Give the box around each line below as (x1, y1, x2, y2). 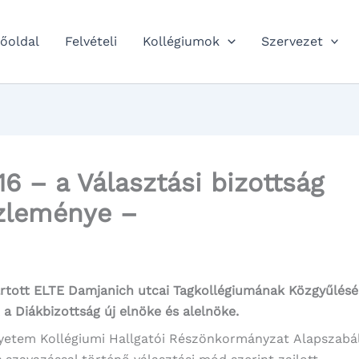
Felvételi (65, 34, 118, 49)
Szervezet (260, 34, 323, 49)
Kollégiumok (143, 34, 220, 49)
